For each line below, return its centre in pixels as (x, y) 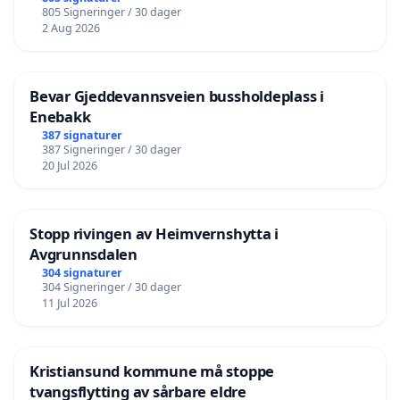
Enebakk (60, 117)
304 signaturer (82, 273)
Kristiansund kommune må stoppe (152, 371)
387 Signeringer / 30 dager (111, 150)
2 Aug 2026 (71, 29)
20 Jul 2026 (69, 166)
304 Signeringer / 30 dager (111, 287)
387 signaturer (82, 136)
